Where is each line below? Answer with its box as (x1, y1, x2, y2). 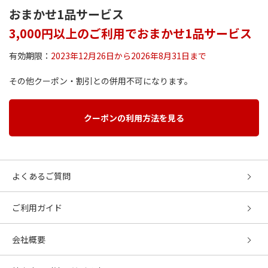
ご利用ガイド (12, 202, 62, 214)
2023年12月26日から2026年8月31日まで (51, 50, 206, 62)
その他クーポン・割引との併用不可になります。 (9, 75, 193, 87)
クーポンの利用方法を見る (84, 112, 184, 124)
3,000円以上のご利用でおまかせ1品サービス (9, 25, 252, 42)
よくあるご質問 (12, 170, 71, 182)
